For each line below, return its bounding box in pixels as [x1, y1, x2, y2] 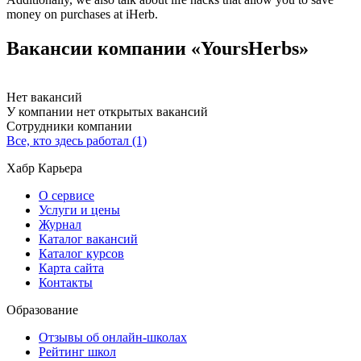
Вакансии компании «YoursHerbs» [6, 37, 309, 59]
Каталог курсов [39, 246, 124, 260]
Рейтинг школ [39, 344, 116, 359]
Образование [6, 302, 78, 317]
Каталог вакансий [39, 231, 138, 246]
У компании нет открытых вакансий [6, 104, 208, 118]
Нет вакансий [6, 89, 82, 104]
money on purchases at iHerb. [6, 6, 158, 21]
